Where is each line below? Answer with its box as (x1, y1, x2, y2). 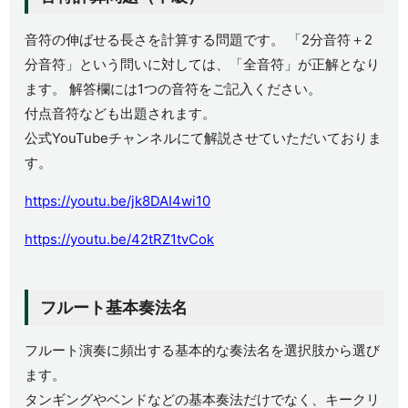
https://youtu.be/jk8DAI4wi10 (25, 191, 211, 209)
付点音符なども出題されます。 (25, 104, 217, 122)
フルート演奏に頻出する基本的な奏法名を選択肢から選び (25, 342, 381, 360)
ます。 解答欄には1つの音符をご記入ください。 (25, 79, 322, 97)
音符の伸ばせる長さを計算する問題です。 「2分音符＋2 (25, 30, 373, 48)
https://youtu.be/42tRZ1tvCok (25, 229, 215, 248)
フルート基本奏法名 (39, 297, 188, 317)
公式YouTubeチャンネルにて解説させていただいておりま (25, 128, 382, 147)
